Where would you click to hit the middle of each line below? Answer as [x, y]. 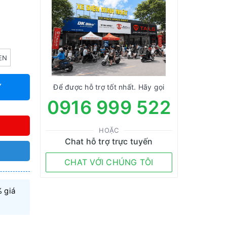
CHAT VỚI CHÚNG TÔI [109, 162]
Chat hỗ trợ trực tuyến [109, 141]
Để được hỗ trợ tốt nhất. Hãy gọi [109, 87]
